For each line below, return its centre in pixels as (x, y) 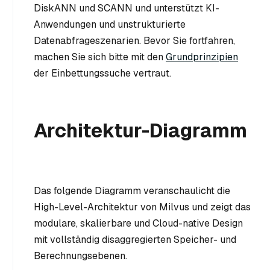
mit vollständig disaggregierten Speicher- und (135, 240)
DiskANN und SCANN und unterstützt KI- (127, 8)
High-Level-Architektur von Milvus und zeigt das (142, 207)
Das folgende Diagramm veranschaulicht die (132, 191)
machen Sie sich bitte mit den (100, 57)
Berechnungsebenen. (80, 256)
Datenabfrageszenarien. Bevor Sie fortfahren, (134, 41)
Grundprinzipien (202, 57)
